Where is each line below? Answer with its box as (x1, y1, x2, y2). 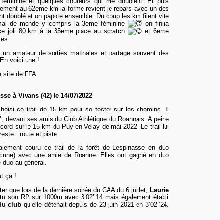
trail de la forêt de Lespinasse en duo (51, 144, 169, 152)
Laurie (150, 186, 169, 194)
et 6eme (142, 27, 169, 35)
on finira (142, 20, 169, 27)
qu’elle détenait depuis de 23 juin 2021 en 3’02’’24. (21, 201, 169, 209)
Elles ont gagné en (100, 151, 156, 159)
